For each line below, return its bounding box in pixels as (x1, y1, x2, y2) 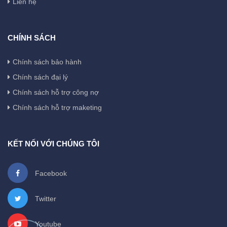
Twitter (33, 194, 56, 203)
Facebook (33, 169, 67, 177)
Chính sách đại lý (13, 72, 68, 81)
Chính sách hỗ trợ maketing (13, 103, 102, 111)
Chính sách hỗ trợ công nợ (13, 88, 99, 96)
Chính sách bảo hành (13, 57, 82, 66)
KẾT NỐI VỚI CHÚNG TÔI (8, 139, 99, 148)
